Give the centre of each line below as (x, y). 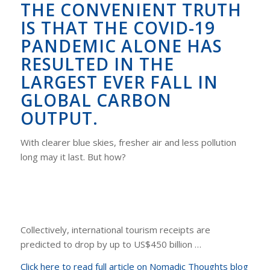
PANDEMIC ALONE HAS (121, 46)
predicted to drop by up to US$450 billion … (111, 244)
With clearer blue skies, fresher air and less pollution (128, 142)
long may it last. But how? (73, 156)
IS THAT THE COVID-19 (118, 28)
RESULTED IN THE (97, 64)
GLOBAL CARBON (96, 100)
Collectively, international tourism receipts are (115, 230)
